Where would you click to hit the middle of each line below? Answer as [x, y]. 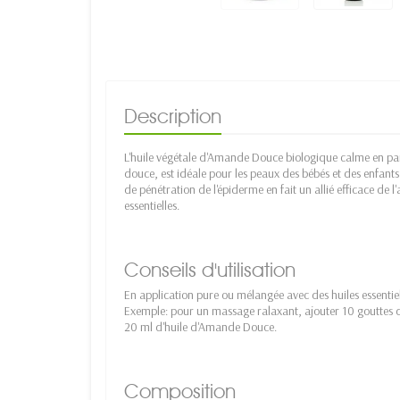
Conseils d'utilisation [210, 269]
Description [173, 116]
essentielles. [152, 205]
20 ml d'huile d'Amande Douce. [200, 326]
